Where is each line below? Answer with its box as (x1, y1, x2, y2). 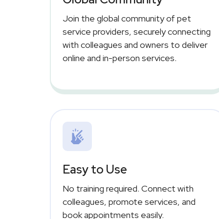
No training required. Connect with (63, 182, 194, 194)
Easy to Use (63, 161, 127, 177)
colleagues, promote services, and (63, 196, 196, 207)
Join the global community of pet (63, 12, 191, 24)
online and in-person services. (63, 52, 176, 64)
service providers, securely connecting (63, 25, 211, 37)
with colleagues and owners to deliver (63, 39, 208, 50)
